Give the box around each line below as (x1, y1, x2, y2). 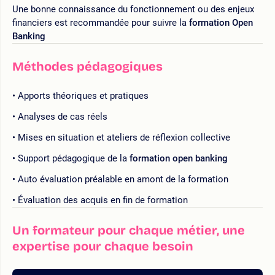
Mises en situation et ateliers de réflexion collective (18, 131, 230, 143)
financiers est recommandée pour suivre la (12, 17, 189, 28)
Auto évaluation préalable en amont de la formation (18, 173, 228, 185)
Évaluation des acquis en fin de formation (18, 194, 188, 206)
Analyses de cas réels (18, 110, 107, 122)
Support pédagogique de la (18, 152, 130, 164)
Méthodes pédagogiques (12, 58, 163, 74)
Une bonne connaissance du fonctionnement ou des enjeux (12, 3, 254, 15)
